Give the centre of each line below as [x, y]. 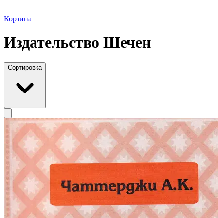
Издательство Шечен [77, 43]
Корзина [18, 19]
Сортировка [25, 67]
